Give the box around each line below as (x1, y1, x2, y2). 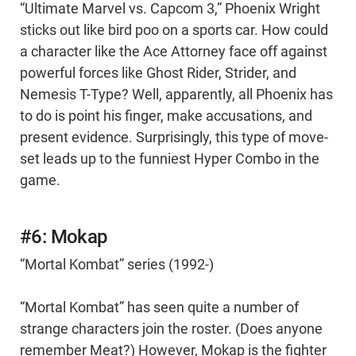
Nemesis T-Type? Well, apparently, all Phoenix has (20, 87, 333, 103)
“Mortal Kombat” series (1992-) (20, 257, 214, 273)
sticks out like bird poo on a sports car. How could (20, 22, 328, 39)
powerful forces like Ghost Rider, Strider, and (20, 65, 296, 82)
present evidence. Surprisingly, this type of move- (20, 130, 328, 146)
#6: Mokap (20, 226, 108, 249)
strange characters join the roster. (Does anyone (20, 321, 323, 338)
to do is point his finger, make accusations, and (20, 108, 312, 125)
